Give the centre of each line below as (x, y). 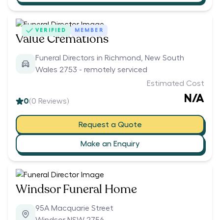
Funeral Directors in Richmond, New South (110, 58)
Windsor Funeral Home (76, 190)
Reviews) (53, 101)
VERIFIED (51, 30)
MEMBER (89, 30)
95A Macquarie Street (74, 208)
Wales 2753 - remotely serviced (91, 70)
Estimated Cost (176, 84)
